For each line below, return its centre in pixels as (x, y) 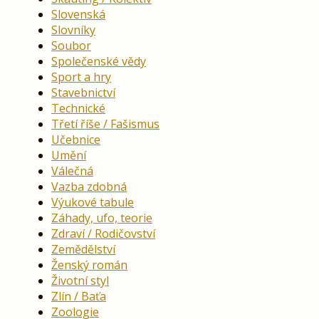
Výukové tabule (93, 202)
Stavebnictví (83, 92)
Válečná (72, 171)
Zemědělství (83, 249)
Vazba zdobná (89, 186)
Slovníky (73, 30)
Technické (78, 108)
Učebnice (76, 139)
